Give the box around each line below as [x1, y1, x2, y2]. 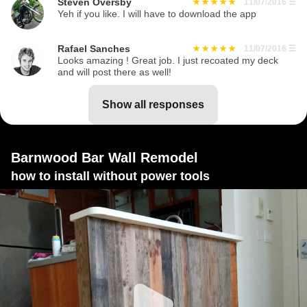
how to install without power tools [11, 169, 210, 184]
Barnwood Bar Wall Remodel [11, 150, 198, 166]
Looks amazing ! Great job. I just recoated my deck [58, 56, 278, 66]
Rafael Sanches [58, 44, 130, 55]
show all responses [110, 99, 205, 111]
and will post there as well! [58, 67, 171, 78]
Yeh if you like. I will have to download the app [58, 9, 256, 20]
